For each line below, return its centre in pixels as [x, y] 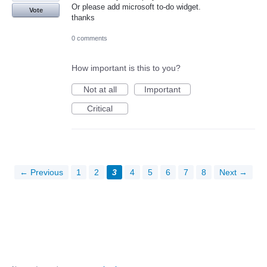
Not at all [100, 89]
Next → [233, 172]
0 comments [89, 38]
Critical [100, 108]
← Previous [41, 172]
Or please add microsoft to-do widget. [136, 7]
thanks [83, 17]
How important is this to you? [126, 68]
